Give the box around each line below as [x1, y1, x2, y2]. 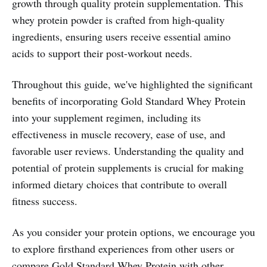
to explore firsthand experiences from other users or [12, 241, 234, 256]
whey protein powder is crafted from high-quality [12, 12, 225, 27]
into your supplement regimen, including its [12, 110, 201, 125]
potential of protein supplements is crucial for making [12, 160, 244, 175]
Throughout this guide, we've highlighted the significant [12, 76, 253, 91]
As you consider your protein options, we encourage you [12, 224, 255, 239]
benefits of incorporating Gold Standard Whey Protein [12, 93, 246, 108]
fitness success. [12, 193, 77, 208]
